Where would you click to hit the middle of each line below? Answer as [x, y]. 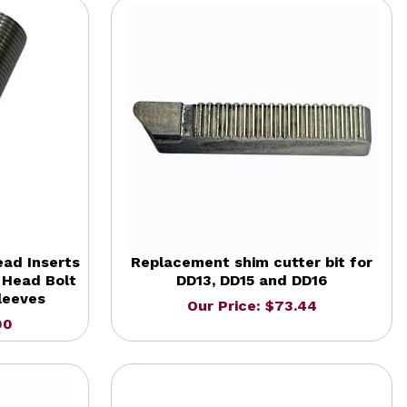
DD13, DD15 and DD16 [252, 280]
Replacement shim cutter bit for [252, 262]
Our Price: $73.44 [252, 305]
